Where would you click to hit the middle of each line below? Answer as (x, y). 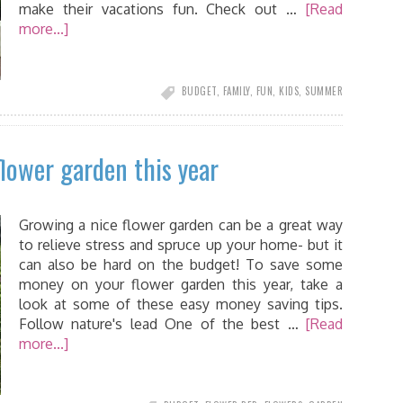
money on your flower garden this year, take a (181, 284)
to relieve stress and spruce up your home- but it (181, 245)
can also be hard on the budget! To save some (181, 264)
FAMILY (236, 91)
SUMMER (324, 91)
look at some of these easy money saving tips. (181, 304)
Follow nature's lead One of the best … (162, 324)
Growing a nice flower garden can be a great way (181, 225)
